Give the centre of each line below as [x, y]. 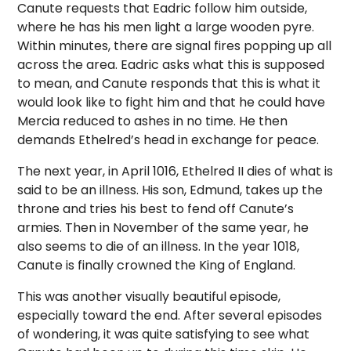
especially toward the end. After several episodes [170, 315]
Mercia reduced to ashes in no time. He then [153, 121]
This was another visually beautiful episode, [149, 297]
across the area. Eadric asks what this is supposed [171, 65]
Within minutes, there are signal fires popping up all [175, 46]
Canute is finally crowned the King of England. [157, 265]
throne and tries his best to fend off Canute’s [156, 209]
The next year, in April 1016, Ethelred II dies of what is [175, 171]
